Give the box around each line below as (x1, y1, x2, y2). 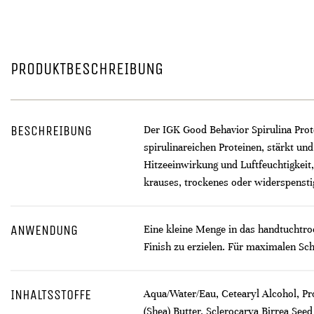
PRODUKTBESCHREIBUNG (11, 59, 163, 78)
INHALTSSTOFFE (11, 287, 91, 303)
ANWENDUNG (11, 222, 78, 238)
